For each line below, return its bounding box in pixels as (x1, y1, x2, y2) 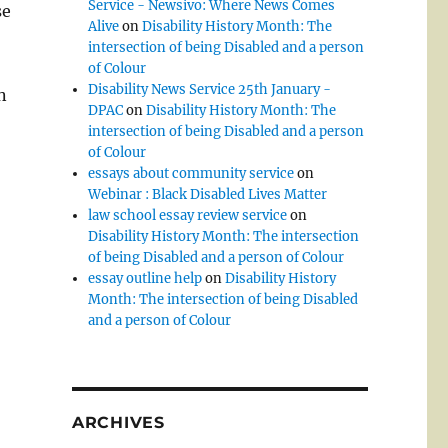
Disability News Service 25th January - (88, 81, 332, 99)
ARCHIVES (71, 413, 165, 433)
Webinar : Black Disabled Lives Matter (88, 186, 328, 204)
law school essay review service (88, 207, 288, 225)
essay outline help (88, 270, 203, 288)
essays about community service (88, 165, 295, 183)
